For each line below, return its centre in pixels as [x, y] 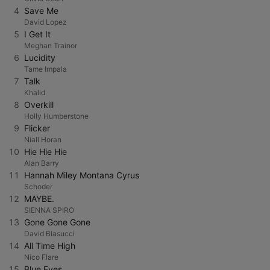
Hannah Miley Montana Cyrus [82, 175]
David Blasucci [49, 234]
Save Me [41, 11]
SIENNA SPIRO [49, 210]
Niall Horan [43, 140]
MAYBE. [39, 199]
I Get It [37, 34]
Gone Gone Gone [57, 222]
